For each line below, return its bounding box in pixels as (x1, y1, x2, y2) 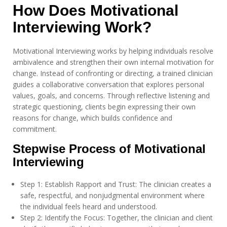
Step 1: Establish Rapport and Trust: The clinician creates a (20, 179, 211, 189)
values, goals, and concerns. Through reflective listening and (13, 91, 210, 100)
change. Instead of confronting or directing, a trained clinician (13, 68, 213, 78)
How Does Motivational (13, 2, 178, 19)
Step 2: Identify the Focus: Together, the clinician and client (20, 213, 213, 222)
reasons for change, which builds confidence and (13, 113, 172, 123)
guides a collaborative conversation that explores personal (13, 80, 204, 89)
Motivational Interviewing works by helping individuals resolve (13, 46, 213, 56)
